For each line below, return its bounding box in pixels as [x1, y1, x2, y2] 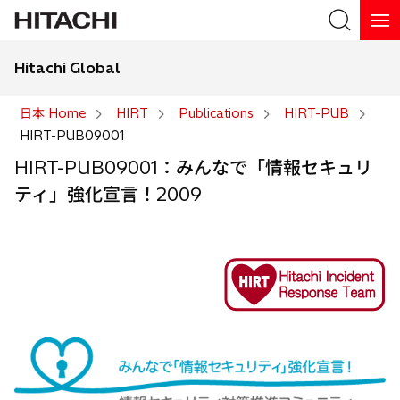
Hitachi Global [14, 59, 121, 77]
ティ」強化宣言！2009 [14, 183, 202, 205]
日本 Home [20, 105, 86, 121]
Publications [179, 105, 254, 121]
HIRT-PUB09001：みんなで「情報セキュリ [14, 156, 372, 179]
